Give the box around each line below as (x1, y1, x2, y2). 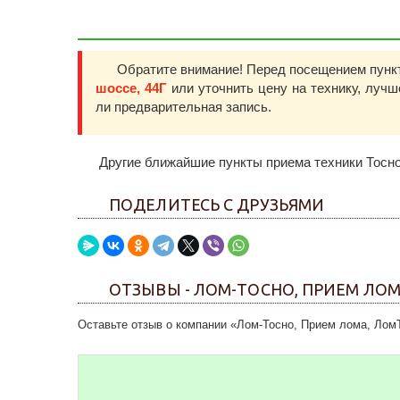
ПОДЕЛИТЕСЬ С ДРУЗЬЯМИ (109, 196, 325, 213)
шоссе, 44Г (96, 80, 167, 96)
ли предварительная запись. (96, 99, 271, 114)
